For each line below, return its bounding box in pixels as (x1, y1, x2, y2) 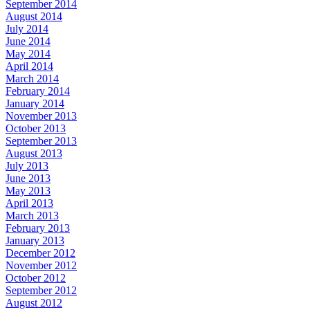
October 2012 (6, 271, 66, 284)
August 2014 (6, 10, 62, 22)
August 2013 (6, 147, 62, 159)
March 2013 (6, 209, 59, 221)
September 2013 (6, 134, 77, 147)
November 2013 (6, 109, 77, 122)
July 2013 (6, 159, 48, 172)
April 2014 (6, 60, 53, 72)
